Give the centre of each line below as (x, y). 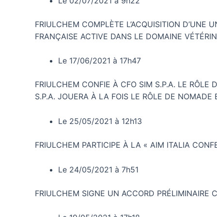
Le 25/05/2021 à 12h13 (100, 121)
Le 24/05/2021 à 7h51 (98, 169)
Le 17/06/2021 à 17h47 (100, 61)
